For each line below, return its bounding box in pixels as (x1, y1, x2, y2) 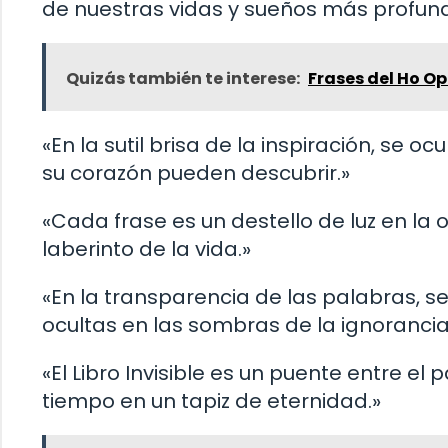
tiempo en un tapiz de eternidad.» (42, 386, 381, 415)
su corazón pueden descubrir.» (42, 158, 350, 187)
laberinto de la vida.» (42, 234, 251, 263)
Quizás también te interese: (66, 66, 300, 90)
